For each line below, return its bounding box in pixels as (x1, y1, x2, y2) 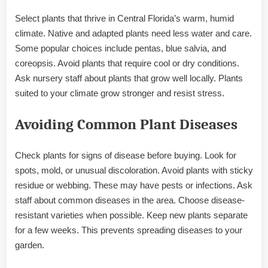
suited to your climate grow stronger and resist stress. (15, 87, 224, 98)
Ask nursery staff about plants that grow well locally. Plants (15, 72, 243, 83)
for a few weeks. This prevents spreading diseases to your (15, 225, 242, 236)
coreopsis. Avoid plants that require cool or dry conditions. (15, 57, 239, 68)
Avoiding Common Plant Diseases (15, 116, 237, 133)
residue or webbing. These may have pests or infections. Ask (15, 180, 252, 191)
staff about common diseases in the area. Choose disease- (15, 195, 245, 206)
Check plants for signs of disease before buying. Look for (15, 150, 236, 161)
